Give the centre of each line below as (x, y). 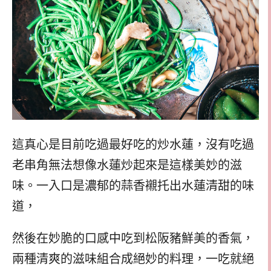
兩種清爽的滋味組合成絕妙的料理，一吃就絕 (133, 259)
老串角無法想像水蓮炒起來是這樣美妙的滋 (127, 165)
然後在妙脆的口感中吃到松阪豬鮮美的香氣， (133, 238)
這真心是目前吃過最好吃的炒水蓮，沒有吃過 (133, 144)
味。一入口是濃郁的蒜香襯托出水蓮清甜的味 (133, 185)
